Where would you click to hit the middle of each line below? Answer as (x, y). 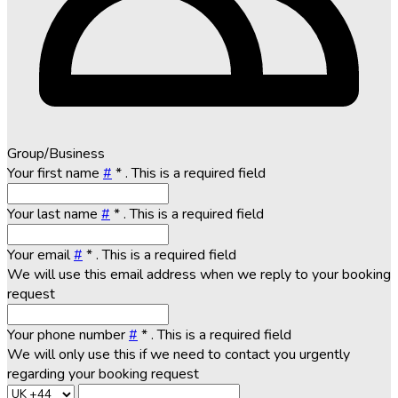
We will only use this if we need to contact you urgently (179, 354)
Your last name (54, 214)
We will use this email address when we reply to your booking (199, 274)
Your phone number (68, 334)
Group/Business (56, 153)
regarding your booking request (103, 374)
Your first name (55, 173)
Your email (40, 255)
